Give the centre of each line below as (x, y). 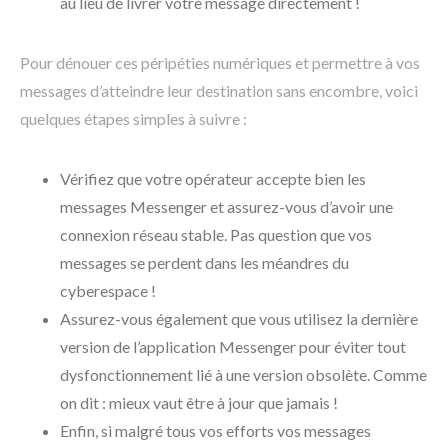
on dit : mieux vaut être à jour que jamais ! (199, 402)
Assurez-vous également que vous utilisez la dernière (239, 318)
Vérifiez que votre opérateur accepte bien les (213, 178)
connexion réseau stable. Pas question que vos (216, 234)
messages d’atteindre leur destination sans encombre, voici (219, 90)
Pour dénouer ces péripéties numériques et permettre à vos (220, 62)
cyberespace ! (108, 290)
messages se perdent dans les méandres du (204, 262)
